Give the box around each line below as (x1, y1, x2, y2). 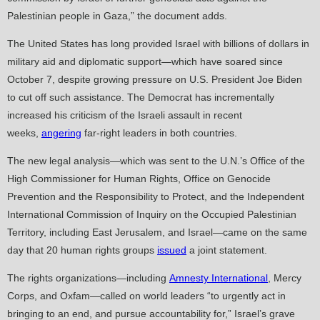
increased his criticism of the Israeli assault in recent (7, 109, 242, 121)
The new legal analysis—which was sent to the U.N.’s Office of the (7, 155, 305, 167)
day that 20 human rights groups (7, 244, 157, 256)
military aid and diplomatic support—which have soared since (7, 56, 283, 68)
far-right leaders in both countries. (81, 127, 237, 139)
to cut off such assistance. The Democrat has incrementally (7, 91, 274, 104)
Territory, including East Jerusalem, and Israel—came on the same (7, 226, 307, 239)
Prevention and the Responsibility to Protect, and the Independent (7, 191, 304, 203)
